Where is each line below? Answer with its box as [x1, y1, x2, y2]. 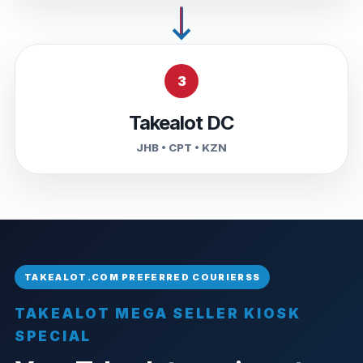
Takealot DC [128, 110, 235, 135]
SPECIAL [15, 327, 92, 344]
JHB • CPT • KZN [136, 140, 227, 154]
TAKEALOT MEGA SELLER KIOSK [15, 305, 301, 322]
